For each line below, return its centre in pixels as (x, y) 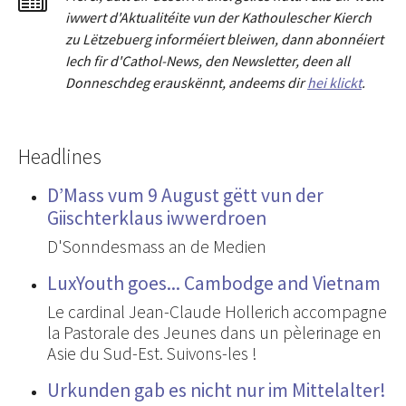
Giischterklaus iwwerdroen (157, 217)
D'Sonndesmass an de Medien (157, 246)
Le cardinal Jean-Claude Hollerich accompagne (217, 311)
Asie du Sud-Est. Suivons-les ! (152, 353)
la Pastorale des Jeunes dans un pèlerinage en (214, 332)
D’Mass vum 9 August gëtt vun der (185, 195)
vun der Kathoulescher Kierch (282, 17)
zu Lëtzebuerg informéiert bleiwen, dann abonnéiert (224, 39)
